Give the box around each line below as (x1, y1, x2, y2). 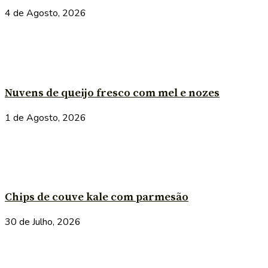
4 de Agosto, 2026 (5, 7, 86, 20)
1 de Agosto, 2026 (5, 111, 86, 124)
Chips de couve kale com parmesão (5, 190, 188, 205)
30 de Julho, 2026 (5, 215, 81, 229)
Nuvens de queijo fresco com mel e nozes (5, 86, 220, 100)
